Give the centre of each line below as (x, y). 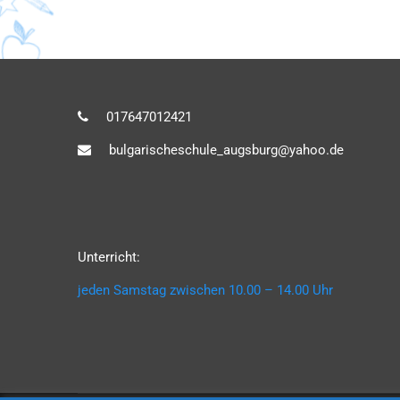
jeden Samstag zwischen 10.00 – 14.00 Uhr (205, 290)
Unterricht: (109, 257)
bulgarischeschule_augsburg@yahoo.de (226, 150)
